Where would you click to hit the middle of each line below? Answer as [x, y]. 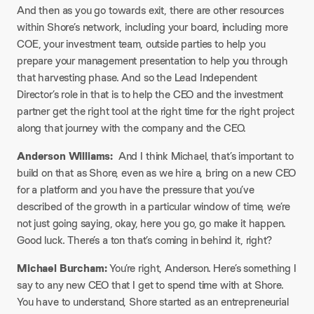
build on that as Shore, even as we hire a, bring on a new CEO [157, 173]
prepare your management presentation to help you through [153, 61]
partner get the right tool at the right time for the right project [156, 111]
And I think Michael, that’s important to [203, 156]
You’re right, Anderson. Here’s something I [203, 268]
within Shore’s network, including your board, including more [152, 27]
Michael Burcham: [63, 268]
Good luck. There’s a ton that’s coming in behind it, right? [144, 240]
